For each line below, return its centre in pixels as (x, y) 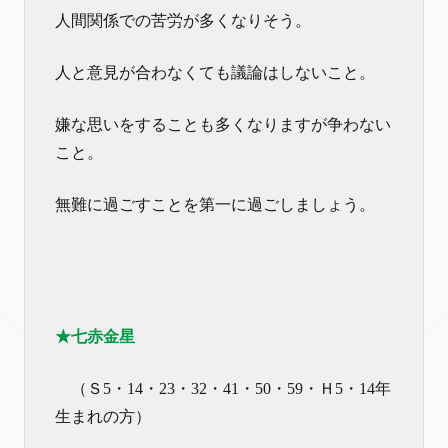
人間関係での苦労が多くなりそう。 (183, 20)
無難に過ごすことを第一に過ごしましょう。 (215, 204)
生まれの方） (103, 416)
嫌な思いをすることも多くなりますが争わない (223, 124)
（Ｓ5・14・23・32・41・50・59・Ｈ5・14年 (223, 388)
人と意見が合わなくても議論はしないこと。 (215, 72)
